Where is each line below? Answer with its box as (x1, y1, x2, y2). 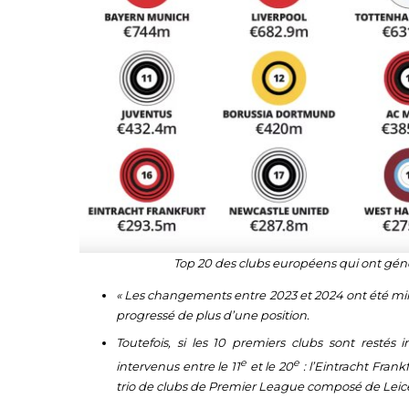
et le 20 (246, 358, 293, 373)
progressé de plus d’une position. (116, 308, 309, 323)
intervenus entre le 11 (116, 358, 240, 373)
